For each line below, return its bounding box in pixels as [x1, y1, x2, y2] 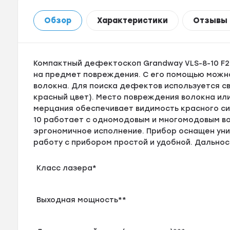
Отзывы [193, 16, 228, 26]
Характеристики [97, 16, 168, 26]
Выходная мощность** [36, 195, 127, 204]
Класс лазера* [36, 163, 97, 172]
